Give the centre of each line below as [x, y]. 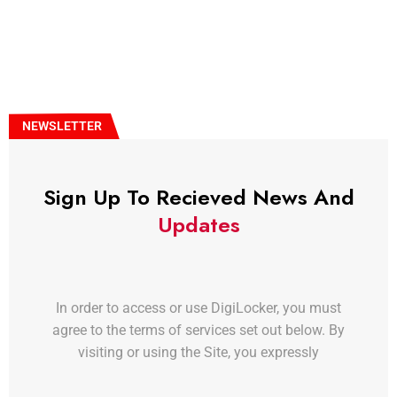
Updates [198, 225]
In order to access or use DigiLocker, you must [198, 308]
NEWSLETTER [62, 126]
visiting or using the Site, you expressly [198, 353]
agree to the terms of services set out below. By [198, 331]
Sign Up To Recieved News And [198, 198]
